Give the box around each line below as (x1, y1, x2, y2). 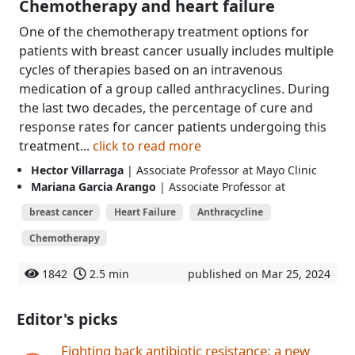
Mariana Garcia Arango (31, 178, 156, 194)
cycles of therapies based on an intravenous (19, 60, 283, 78)
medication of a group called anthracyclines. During (19, 79, 330, 97)
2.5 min (90, 266, 129, 282)
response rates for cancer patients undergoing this (19, 117, 326, 136)
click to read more (93, 136, 201, 155)
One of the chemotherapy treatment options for (19, 22, 309, 40)
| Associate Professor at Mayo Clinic (124, 162, 317, 177)
